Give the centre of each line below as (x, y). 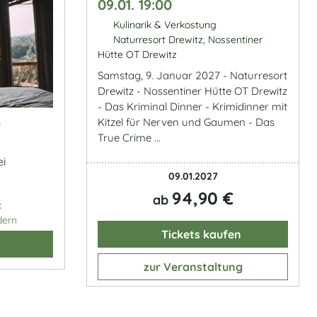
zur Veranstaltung (193, 267)
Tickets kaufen (200, 234)
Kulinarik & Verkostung (163, 25)
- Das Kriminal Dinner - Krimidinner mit (192, 106)
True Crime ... (129, 138)
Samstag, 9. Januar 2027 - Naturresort (192, 75)
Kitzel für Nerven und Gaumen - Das (186, 122)
